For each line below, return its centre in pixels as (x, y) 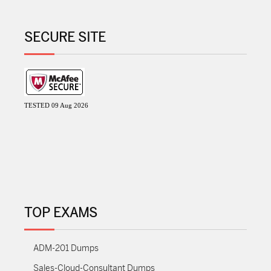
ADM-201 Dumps (66, 249)
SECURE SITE (65, 38)
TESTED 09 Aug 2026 (56, 106)
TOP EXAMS (61, 213)
